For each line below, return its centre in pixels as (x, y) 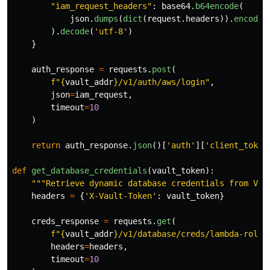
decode (75, 31)
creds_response (65, 221)
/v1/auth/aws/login (162, 82)
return (46, 145)
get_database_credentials (89, 170)
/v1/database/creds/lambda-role (190, 234)
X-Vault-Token (121, 196)
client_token (239, 145)
